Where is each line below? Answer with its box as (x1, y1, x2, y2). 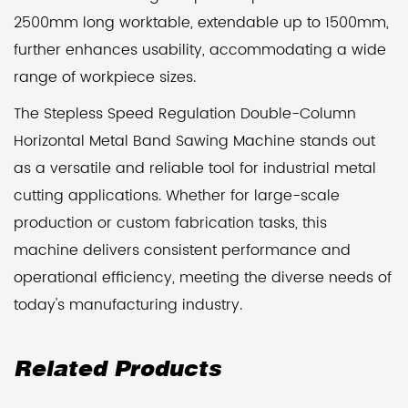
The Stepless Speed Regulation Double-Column (14, 102, 356, 126)
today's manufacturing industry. (14, 293, 242, 317)
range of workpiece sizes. (14, 66, 196, 89)
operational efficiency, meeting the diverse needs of (14, 266, 392, 290)
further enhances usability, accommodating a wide (14, 38, 386, 62)
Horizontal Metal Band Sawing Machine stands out (14, 129, 375, 153)
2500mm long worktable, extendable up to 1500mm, (14, 11, 389, 35)
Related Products (14, 354, 221, 387)
